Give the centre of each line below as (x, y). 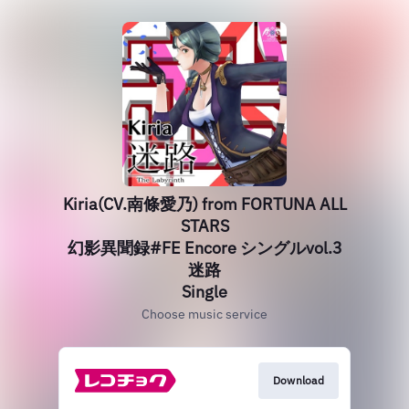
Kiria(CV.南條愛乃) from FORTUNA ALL (204, 204)
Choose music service (204, 314)
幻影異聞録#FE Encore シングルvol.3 (204, 248)
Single (204, 292)
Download (298, 380)
